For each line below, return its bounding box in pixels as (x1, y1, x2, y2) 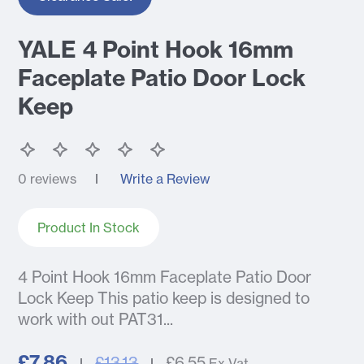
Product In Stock (37, 219, 141, 236)
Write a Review (120, 171, 211, 188)
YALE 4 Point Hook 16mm (18, 35, 294, 64)
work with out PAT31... (18, 310, 174, 330)
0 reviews (18, 171, 77, 188)
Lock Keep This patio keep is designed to (18, 288, 310, 309)
